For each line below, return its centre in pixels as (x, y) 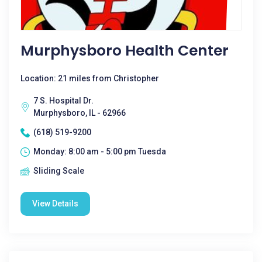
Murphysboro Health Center (125, 51)
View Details (55, 204)
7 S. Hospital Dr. (63, 101)
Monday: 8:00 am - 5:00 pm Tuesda (100, 151)
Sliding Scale (59, 171)
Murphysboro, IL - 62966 (80, 113)
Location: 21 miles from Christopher (90, 78)
